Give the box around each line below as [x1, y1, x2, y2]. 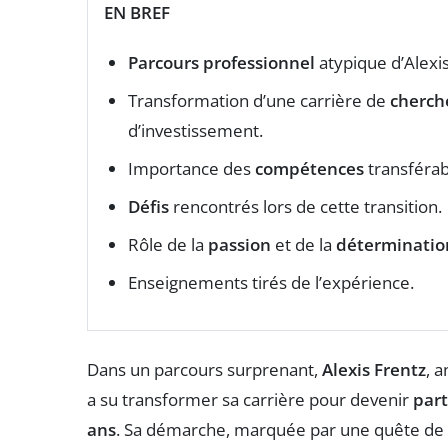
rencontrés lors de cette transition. [169, 194, 442, 218]
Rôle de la [128, 232, 208, 256]
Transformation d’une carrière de [128, 88, 390, 112]
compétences [255, 156, 364, 180]
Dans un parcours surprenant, [87, 357, 322, 381]
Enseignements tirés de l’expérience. [128, 270, 414, 294]
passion [208, 232, 271, 256]
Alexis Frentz [322, 357, 426, 381]
